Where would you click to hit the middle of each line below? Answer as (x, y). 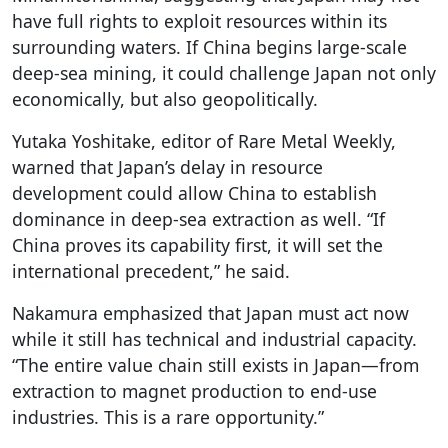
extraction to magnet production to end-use (194, 390)
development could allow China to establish (194, 192)
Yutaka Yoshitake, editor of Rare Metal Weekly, (204, 140)
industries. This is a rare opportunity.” (168, 416)
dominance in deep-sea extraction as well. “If (198, 218)
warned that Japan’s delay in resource (167, 166)
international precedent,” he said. (151, 270)
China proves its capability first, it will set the (197, 244)
